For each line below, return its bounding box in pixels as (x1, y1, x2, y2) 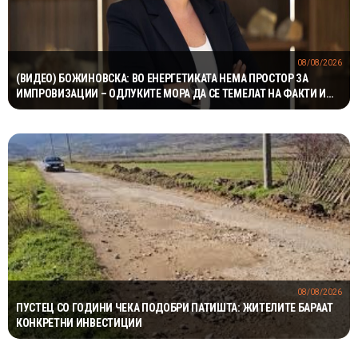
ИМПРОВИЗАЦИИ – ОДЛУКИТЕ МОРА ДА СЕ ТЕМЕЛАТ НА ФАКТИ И (16, 87, 327, 101)
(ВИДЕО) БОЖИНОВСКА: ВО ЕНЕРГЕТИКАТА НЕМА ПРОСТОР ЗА (16, 72, 308, 86)
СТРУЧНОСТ (16, 102, 74, 116)
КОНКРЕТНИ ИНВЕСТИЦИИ (16, 316, 142, 329)
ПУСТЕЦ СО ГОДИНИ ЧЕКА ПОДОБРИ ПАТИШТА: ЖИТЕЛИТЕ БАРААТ (16, 300, 333, 314)
